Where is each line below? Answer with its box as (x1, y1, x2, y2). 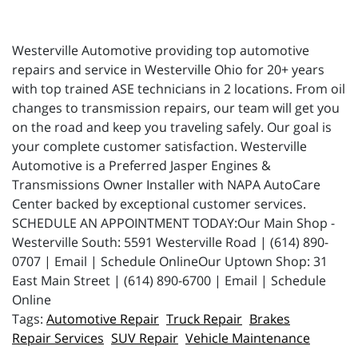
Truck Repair (166, 309, 242, 328)
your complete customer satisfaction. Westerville (12, 137, 307, 155)
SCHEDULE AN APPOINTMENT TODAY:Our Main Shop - (12, 213, 335, 232)
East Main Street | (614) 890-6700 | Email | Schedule (12, 271, 326, 289)
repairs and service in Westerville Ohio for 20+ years (12, 60, 324, 78)
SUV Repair (111, 328, 178, 347)
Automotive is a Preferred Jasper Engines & (12, 156, 271, 174)
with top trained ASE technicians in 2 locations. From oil (12, 79, 345, 97)
